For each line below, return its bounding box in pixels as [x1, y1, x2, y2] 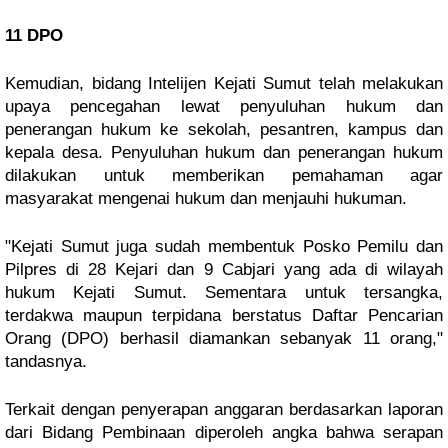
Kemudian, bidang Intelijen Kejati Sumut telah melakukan [5, 74, 443, 93]
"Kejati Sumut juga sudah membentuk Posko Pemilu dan [5, 237, 443, 256]
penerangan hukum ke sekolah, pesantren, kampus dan [5, 120, 443, 139]
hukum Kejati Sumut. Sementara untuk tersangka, [5, 283, 443, 302]
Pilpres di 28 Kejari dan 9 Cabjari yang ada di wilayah [5, 260, 443, 279]
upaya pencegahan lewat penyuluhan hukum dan [5, 97, 443, 116]
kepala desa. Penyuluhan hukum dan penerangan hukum [5, 143, 443, 162]
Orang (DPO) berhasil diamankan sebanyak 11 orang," [5, 329, 443, 348]
